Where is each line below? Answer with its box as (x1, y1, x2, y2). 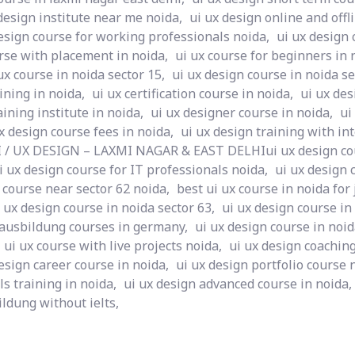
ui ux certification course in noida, (92, 85, 293, 102)
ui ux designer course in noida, (151, 104, 333, 121)
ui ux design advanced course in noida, (124, 275, 352, 292)
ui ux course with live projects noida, (4, 237, 222, 254)
